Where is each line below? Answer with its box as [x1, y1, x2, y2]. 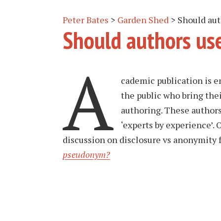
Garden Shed [117, 14, 169, 26]
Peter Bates [63, 14, 109, 26]
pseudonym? [63, 148, 110, 160]
